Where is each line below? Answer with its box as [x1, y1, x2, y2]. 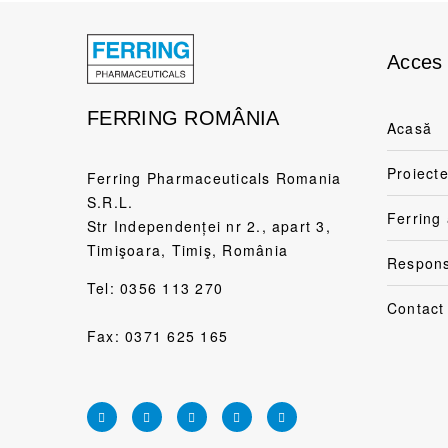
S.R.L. [87, 191, 134, 212]
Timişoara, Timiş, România [87, 239, 288, 260]
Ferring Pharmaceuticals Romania [87, 167, 342, 188]
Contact [387, 297, 445, 318]
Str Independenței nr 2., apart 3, [87, 215, 331, 236]
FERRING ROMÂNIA [87, 106, 280, 129]
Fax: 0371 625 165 [87, 325, 229, 346]
